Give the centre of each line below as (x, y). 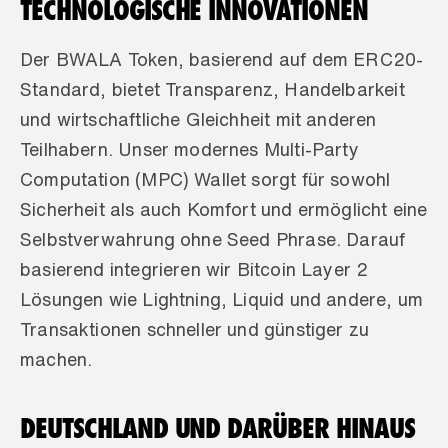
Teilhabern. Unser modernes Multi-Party (189, 149)
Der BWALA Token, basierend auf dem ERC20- (222, 59)
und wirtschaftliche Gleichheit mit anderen (198, 119)
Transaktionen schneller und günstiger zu (195, 329)
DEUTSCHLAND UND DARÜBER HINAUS (217, 428)
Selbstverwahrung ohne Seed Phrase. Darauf (213, 239)
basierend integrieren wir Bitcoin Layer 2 (194, 269)
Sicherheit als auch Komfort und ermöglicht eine (224, 209)
